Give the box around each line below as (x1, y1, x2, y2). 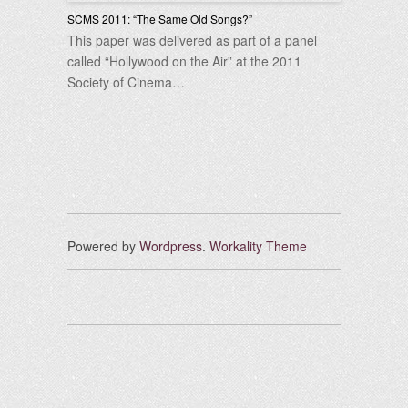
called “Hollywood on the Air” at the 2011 (67, 52, 301, 70)
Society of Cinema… (67, 73, 185, 91)
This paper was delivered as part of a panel (67, 31, 317, 49)
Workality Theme (209, 237, 307, 255)
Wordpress (139, 237, 202, 255)
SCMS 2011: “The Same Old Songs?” (67, 11, 252, 26)
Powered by (67, 237, 139, 255)
